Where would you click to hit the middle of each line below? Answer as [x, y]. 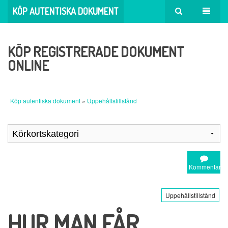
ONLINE [28, 65]
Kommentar [205, 166]
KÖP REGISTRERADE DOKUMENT [96, 51]
